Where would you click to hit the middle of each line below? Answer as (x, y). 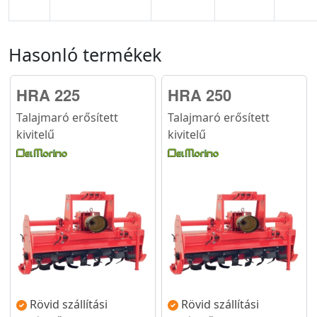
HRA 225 (48, 94)
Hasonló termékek (85, 54)
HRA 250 (200, 94)
